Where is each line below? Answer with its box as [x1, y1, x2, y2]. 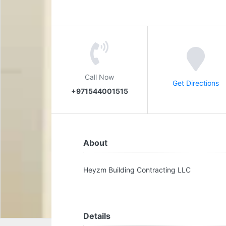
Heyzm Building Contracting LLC [83, 165, 191, 174]
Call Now [85, 72, 114, 81]
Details [83, 211, 110, 221]
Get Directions [172, 78, 219, 87]
